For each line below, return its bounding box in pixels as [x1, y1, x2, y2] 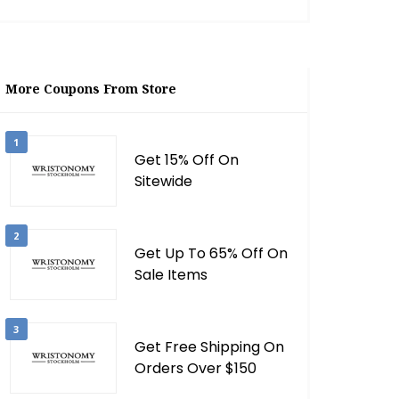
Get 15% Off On [134, 150, 239, 170]
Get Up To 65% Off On [134, 243, 288, 264]
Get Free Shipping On [134, 337, 284, 357]
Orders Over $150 [134, 358, 256, 379]
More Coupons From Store [4, 80, 176, 97]
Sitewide [134, 171, 192, 191]
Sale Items [134, 265, 208, 285]
